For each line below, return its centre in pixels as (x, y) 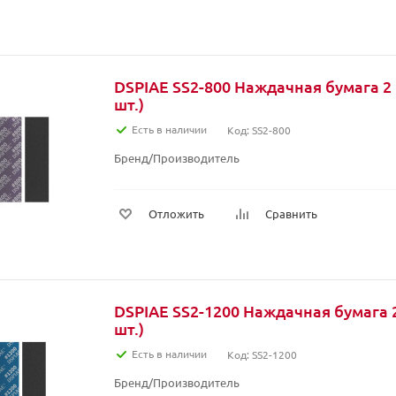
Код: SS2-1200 (262, 354)
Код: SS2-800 (259, 130)
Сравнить (291, 213)
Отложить (176, 213)
